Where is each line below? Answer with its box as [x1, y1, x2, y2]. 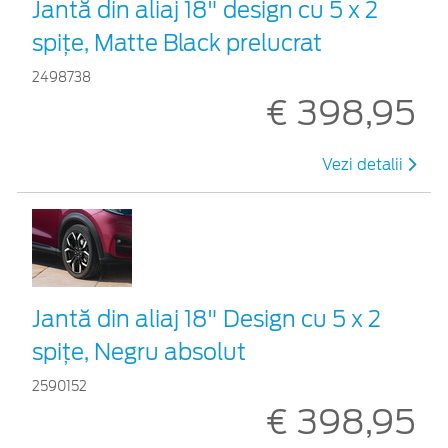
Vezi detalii [322, 155, 407, 174]
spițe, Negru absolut [32, 338, 246, 365]
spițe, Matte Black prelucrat [32, 29, 322, 56]
